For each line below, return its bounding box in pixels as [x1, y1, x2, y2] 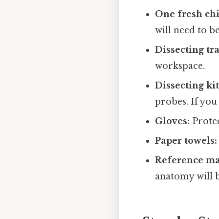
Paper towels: [155, 135, 218, 147]
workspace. [155, 61, 205, 72]
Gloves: [155, 116, 190, 127]
